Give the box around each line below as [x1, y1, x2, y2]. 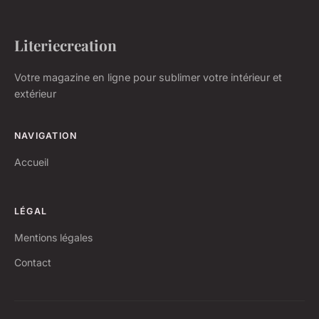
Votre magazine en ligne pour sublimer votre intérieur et [14, 70, 282, 83]
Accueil [14, 155, 48, 168]
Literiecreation [14, 34, 117, 55]
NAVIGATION [14, 130, 78, 141]
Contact [14, 256, 51, 268]
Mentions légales [14, 231, 93, 244]
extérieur [14, 87, 56, 100]
